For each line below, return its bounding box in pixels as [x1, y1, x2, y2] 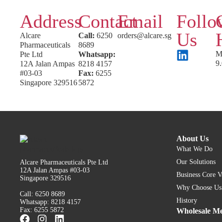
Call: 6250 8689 [20, 190, 65, 198]
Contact [78, 11, 138, 32]
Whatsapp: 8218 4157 [20, 198, 81, 206]
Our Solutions [176, 158, 216, 166]
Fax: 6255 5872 [20, 206, 64, 214]
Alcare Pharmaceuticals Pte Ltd [20, 158, 108, 166]
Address [20, 11, 82, 32]
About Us [176, 134, 209, 143]
